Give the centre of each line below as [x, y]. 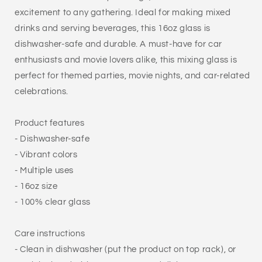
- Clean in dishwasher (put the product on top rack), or [126, 249]
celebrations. [42, 92]
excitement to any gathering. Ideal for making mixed [123, 13]
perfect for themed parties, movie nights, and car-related [132, 76]
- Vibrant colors [46, 155]
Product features [50, 123]
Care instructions [50, 234]
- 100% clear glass [53, 202]
